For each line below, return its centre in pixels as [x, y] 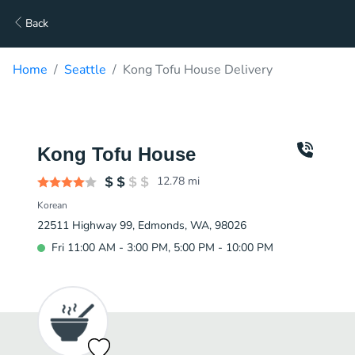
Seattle [85, 70]
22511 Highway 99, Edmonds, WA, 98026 [142, 225]
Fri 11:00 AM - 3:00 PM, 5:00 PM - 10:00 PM [162, 248]
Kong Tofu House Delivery [198, 70]
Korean [52, 205]
